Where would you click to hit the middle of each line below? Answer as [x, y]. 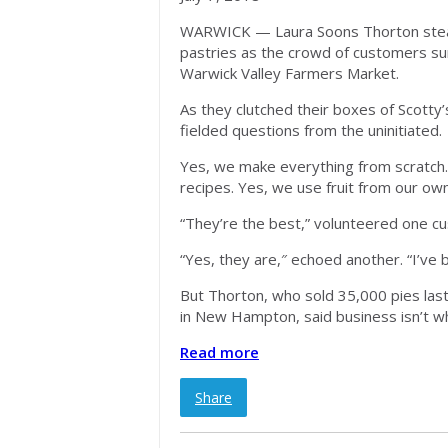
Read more [219, 352]
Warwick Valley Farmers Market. [289, 73]
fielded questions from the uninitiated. [311, 130]
